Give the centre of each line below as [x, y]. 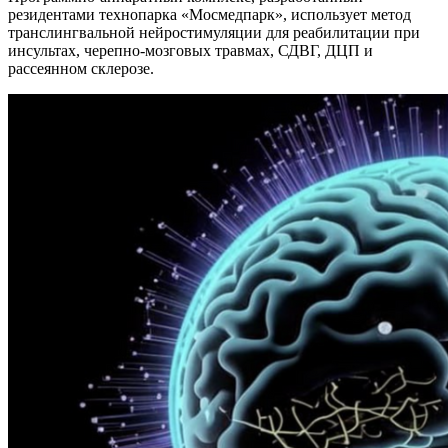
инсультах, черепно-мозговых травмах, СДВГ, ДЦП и [190, 50]
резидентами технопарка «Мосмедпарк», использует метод [209, 14]
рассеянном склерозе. [81, 68]
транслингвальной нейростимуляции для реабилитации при [214, 32]
